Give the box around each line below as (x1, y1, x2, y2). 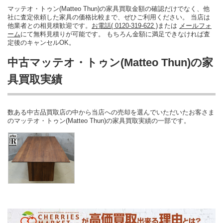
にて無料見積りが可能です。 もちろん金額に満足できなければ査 (20, 30, 210, 38)
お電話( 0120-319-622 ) (92, 21, 158, 29)
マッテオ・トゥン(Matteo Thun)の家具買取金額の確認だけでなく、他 (7, 4, 210, 12)
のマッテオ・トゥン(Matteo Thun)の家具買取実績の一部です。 (7, 116, 190, 124)
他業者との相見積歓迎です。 (7, 21, 92, 29)
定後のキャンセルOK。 (7, 38, 75, 46)
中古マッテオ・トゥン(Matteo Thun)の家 (7, 56, 213, 69)
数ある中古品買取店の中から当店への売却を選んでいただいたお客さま (7, 108, 215, 116)
